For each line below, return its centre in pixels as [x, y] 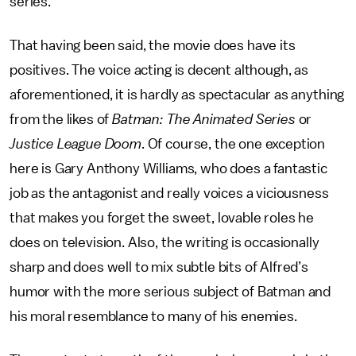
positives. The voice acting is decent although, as [159, 70]
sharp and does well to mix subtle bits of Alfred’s [159, 267]
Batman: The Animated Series [204, 119]
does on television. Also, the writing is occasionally [164, 242]
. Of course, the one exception [233, 144]
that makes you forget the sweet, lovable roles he [162, 218]
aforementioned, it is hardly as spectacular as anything [177, 95]
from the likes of [61, 119]
